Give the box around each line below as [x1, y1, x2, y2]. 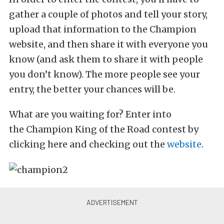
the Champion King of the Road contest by [9, 123, 198, 135]
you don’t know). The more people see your [9, 68, 200, 80]
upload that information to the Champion [9, 23, 196, 35]
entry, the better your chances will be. [9, 83, 175, 95]
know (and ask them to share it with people [9, 53, 203, 65]
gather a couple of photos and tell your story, [9, 8, 207, 20]
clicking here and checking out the [9, 138, 167, 150]
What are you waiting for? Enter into [9, 108, 171, 120]
